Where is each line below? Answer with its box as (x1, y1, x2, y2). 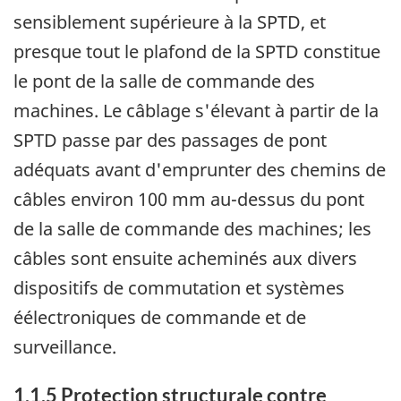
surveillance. (13, 335, 116, 360)
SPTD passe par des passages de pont (13, 128, 327, 153)
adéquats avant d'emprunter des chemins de (13, 158, 386, 183)
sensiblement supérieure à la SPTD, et (13, 10, 326, 35)
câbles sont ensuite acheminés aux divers (13, 246, 357, 271)
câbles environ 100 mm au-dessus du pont (13, 187, 364, 212)
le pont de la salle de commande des (13, 69, 315, 94)
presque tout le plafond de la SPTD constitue (13, 39, 380, 64)
